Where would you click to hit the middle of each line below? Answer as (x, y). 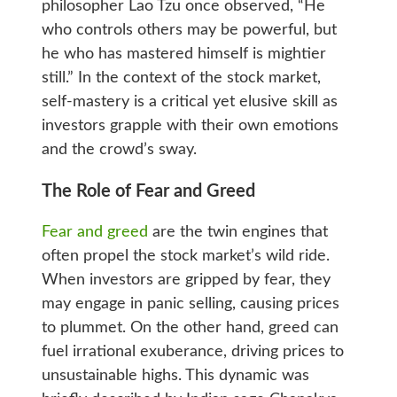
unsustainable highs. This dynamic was (175, 375)
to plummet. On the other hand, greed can (190, 327)
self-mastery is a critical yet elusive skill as (189, 101)
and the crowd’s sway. (119, 149)
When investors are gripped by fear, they (186, 280)
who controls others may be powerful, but (189, 30)
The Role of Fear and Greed (148, 191)
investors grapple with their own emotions (190, 125)
